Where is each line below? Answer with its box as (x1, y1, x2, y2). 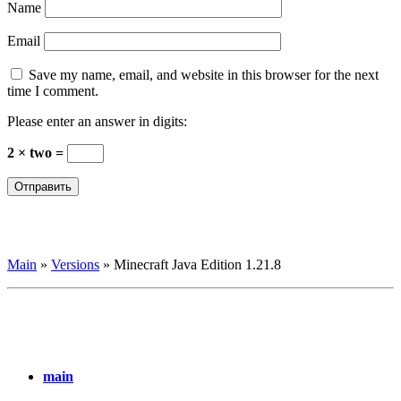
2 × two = (7, 144, 67, 160)
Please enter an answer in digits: (7, 113, 187, 129)
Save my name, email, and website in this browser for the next (29, 66, 379, 82)
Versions (51, 256, 99, 272)
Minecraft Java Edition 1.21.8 (114, 256, 281, 272)
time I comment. (7, 82, 98, 98)
